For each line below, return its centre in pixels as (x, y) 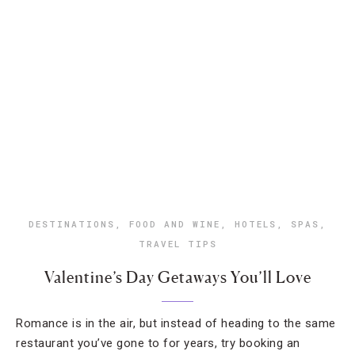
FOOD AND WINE (175, 224)
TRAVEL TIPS (177, 244)
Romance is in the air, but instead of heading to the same (176, 323)
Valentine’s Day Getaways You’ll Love (177, 277)
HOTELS (256, 224)
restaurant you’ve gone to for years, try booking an (158, 343)
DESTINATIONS (72, 224)
